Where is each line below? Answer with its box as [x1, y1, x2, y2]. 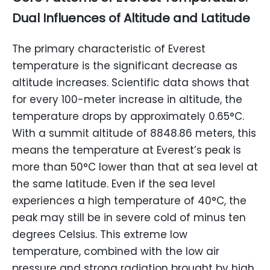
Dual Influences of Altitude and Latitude [12, 10, 250, 27]
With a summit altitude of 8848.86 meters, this [12, 126, 256, 140]
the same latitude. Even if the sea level [12, 177, 215, 191]
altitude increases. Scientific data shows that [12, 75, 250, 90]
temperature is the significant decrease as [12, 58, 237, 73]
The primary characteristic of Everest [12, 42, 206, 56]
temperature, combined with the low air [12, 244, 219, 259]
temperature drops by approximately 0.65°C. [12, 109, 244, 124]
